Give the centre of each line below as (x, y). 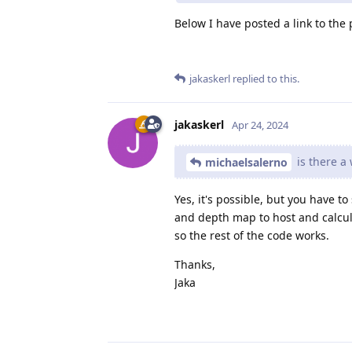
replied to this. (265, 78)
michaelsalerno (246, 163)
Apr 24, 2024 (260, 125)
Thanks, (195, 265)
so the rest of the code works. (252, 236)
